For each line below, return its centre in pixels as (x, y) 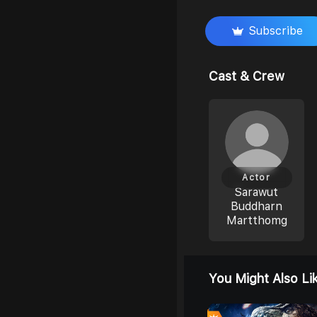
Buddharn (257, 206)
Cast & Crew (247, 76)
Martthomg (257, 220)
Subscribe (276, 31)
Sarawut (257, 192)
